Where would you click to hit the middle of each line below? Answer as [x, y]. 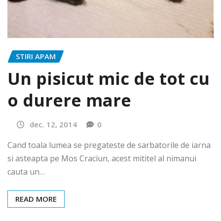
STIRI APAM [36, 56]
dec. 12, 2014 [53, 124]
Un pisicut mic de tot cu [109, 78]
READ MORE [36, 199]
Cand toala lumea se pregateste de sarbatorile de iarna [109, 145]
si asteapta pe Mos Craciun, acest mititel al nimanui [102, 159]
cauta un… [26, 172]
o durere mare [69, 100]
